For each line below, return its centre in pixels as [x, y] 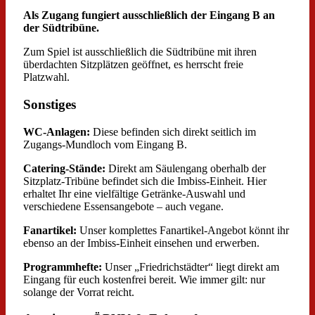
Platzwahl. [46, 77]
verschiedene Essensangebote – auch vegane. [123, 206]
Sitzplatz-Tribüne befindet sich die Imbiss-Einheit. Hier [145, 181]
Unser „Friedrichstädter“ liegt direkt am [191, 266]
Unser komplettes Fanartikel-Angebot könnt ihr [184, 230]
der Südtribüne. [61, 28]
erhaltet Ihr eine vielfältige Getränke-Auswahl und [134, 193]
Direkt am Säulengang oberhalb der [186, 168]
